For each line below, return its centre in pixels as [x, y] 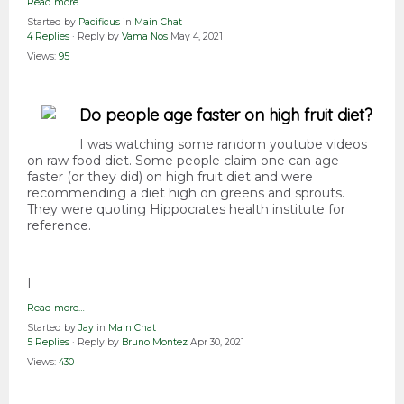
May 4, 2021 [197, 37]
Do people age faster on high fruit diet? [226, 115]
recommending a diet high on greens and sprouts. [186, 193]
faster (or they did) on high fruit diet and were [170, 177]
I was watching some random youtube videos [223, 145]
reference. [59, 226]
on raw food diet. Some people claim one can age [183, 161]
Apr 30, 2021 [217, 343]
